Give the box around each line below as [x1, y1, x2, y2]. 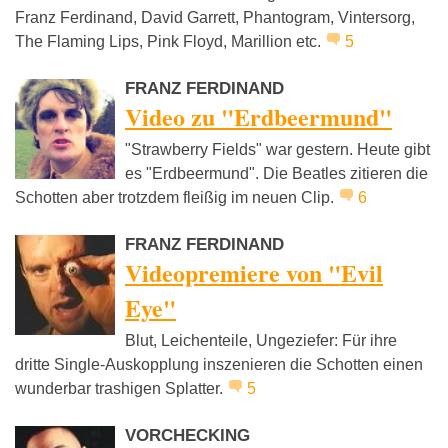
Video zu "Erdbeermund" [125, 99, 392, 135]
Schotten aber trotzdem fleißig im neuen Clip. [15, 189, 338, 207]
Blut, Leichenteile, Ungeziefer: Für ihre [125, 332, 397, 350]
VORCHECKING [125, 426, 250, 446]
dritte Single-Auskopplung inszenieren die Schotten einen [15, 356, 423, 374]
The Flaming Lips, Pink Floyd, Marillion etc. [15, 33, 325, 51]
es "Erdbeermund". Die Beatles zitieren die [125, 165, 428, 183]
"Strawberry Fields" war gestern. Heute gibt [125, 141, 430, 159]
